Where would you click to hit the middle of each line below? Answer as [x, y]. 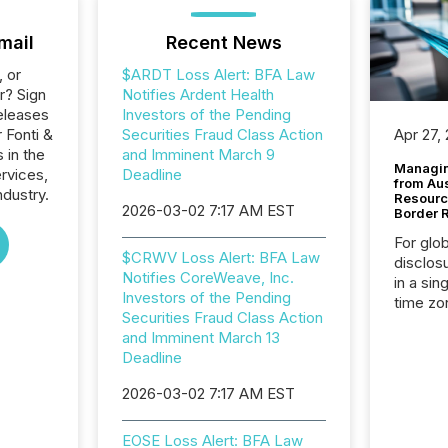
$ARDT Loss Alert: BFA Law [218, 74]
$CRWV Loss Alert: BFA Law [220, 257]
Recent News [223, 42]
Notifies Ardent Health [197, 94]
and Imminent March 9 [198, 154]
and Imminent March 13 [200, 337]
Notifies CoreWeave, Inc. [207, 277]
